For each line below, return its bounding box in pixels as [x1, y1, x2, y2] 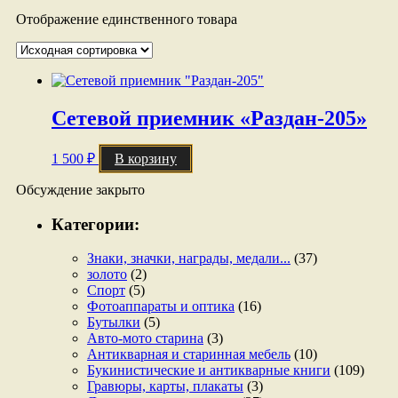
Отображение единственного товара [16, 12, 237, 28]
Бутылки [87, 314, 140, 330]
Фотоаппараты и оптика [87, 298, 235, 314]
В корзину [115, 150, 177, 166]
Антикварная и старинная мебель [87, 346, 291, 362]
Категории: [52, 214, 139, 234]
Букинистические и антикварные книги [87, 362, 330, 378]
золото [87, 267, 127, 283]
